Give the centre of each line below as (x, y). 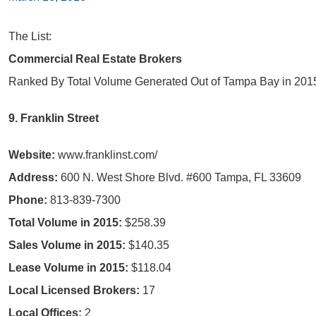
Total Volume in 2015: (67, 223)
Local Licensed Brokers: (75, 290)
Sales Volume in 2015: (68, 245)
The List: (30, 36)
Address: (35, 177)
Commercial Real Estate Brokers (95, 59)
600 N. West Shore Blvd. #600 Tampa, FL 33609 (181, 177)
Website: (33, 155)
